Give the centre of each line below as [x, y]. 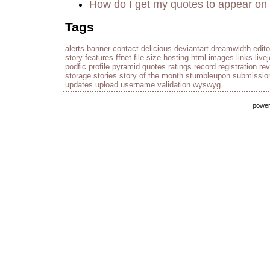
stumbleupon [208, 75]
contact [126, 48]
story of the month [151, 75]
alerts [75, 48]
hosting [176, 57]
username [138, 84]
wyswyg [207, 84]
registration [237, 66]
